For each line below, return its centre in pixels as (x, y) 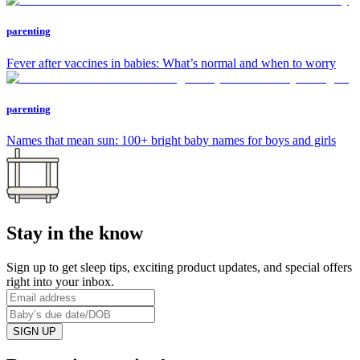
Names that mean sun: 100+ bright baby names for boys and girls (171, 140)
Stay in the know (75, 233)
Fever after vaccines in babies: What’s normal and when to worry (171, 63)
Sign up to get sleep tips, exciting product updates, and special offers (179, 267)
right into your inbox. (60, 281)
